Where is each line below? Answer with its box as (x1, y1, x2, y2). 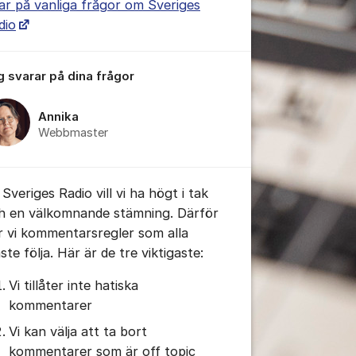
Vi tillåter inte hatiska (8, 277, 138, 293)
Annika (38, 109, 79, 124)
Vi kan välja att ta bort (8, 323, 147, 340)
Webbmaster (38, 125, 108, 140)
